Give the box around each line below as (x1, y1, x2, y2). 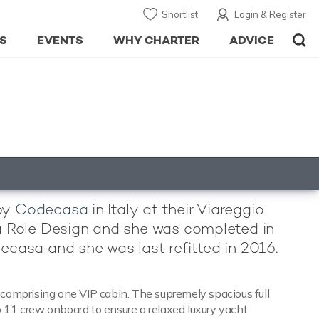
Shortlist (162, 9, 198, 20)
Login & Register (234, 9, 306, 20)
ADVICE (229, 33, 274, 48)
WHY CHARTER (113, 33, 200, 48)
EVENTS (36, 33, 83, 48)
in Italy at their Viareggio (88, 199, 264, 219)
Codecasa (14, 199, 88, 219)
